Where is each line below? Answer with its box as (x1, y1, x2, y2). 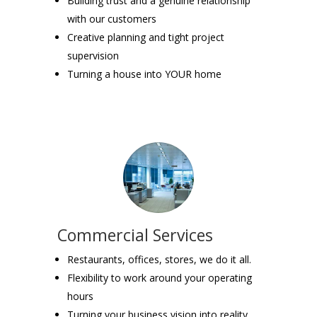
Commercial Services (57, 223, 213, 246)
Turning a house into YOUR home (67, 67, 221, 81)
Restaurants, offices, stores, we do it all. (67, 252, 251, 266)
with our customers (67, 11, 156, 25)
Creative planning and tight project (67, 30, 224, 44)
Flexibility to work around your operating (67, 270, 252, 284)
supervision (67, 48, 119, 62)
